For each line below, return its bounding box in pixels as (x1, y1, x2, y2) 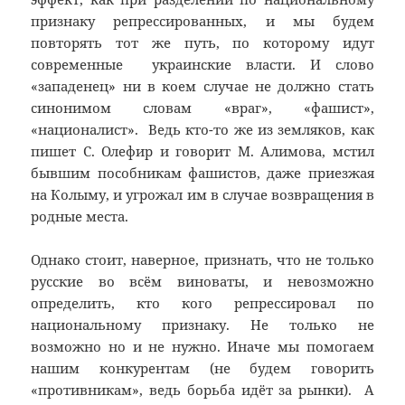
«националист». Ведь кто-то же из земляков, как (31, 120, 374, 139)
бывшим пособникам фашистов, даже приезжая (31, 164, 374, 183)
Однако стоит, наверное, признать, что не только (31, 250, 374, 269)
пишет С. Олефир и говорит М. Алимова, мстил (31, 142, 374, 161)
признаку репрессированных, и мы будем (31, 12, 374, 31)
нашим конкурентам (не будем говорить (31, 359, 374, 378)
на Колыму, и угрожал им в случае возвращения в (31, 185, 374, 204)
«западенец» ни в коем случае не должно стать (31, 77, 374, 96)
